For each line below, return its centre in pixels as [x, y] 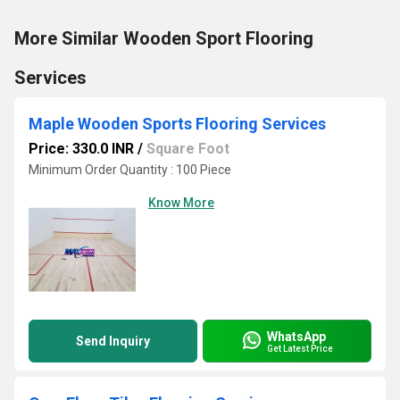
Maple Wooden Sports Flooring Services [177, 124]
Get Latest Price [300, 348]
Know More [181, 203]
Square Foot [188, 149]
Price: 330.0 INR [81, 149]
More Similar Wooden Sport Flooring [164, 38]
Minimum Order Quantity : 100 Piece [130, 170]
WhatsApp [296, 336]
